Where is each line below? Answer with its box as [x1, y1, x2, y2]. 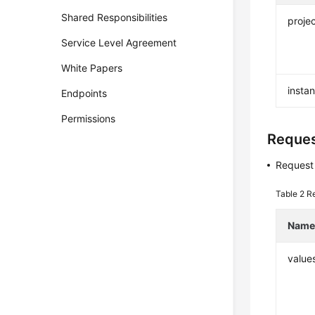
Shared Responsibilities [61, 11, 168, 23]
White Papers [61, 62, 123, 74]
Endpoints [61, 87, 108, 99]
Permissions [61, 112, 116, 124]
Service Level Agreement [61, 37, 177, 49]
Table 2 [276, 188, 307, 199]
